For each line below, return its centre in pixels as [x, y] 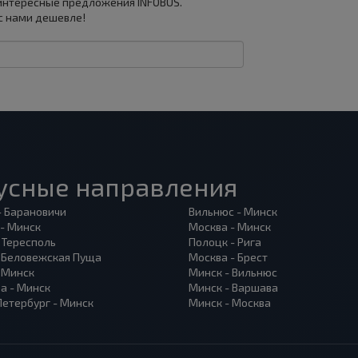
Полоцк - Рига [225, 242]
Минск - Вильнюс [233, 272]
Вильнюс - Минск [233, 211]
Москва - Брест [228, 257]
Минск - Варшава [233, 287]
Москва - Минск [230, 227]
